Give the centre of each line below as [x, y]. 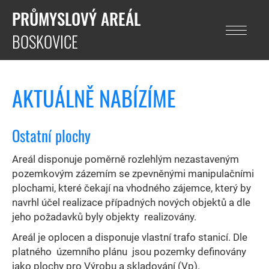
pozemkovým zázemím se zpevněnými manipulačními [133, 174]
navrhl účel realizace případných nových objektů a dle [131, 202]
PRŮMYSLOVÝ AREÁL [76, 19]
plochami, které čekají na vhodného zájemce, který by [131, 188]
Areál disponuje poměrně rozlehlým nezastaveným [125, 159]
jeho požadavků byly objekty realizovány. [104, 217]
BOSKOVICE [45, 41]
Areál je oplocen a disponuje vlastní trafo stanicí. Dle [130, 237]
